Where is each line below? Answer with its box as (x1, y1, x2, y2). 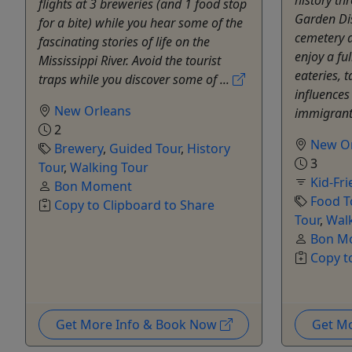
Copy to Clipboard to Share (54, 196, 214, 214)
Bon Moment (54, 178, 132, 196)
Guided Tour (109, 140, 181, 158)
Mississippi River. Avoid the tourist (38, 52, 221, 70)
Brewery (54, 140, 103, 158)
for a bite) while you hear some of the (38, 14, 243, 32)
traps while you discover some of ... (38, 71, 233, 89)
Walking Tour (70, 159, 148, 177)
